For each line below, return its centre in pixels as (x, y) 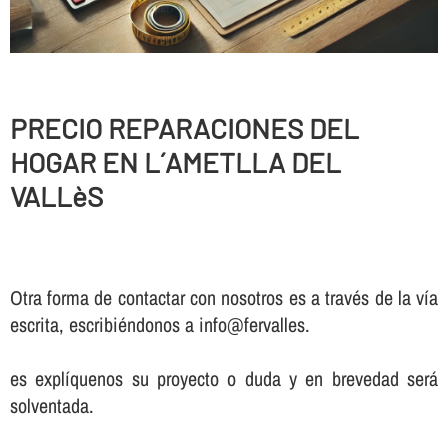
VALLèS (56, 195)
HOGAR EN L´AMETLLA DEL (175, 161)
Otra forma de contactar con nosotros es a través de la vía (224, 298)
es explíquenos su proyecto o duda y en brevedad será (224, 379)
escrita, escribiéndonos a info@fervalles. (159, 325)
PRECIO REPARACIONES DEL (184, 127)
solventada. (51, 406)
